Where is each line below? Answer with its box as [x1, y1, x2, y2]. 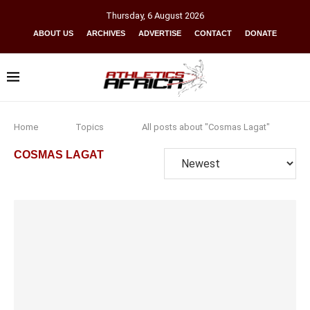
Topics [75, 122, 104, 132]
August [154, 10, 183, 21]
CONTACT [194, 29, 232, 37]
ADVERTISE [138, 29, 181, 37]
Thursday [106, 10, 143, 21]
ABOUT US [33, 29, 73, 37]
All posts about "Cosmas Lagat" [141, 122, 270, 132]
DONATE [245, 29, 277, 37]
